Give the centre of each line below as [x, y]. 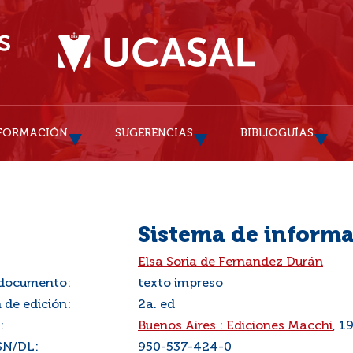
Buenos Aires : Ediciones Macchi [235, 326]
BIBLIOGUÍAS [277, 133]
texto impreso [180, 284]
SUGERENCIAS [154, 133]
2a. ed [156, 305]
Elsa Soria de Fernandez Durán [230, 262]
